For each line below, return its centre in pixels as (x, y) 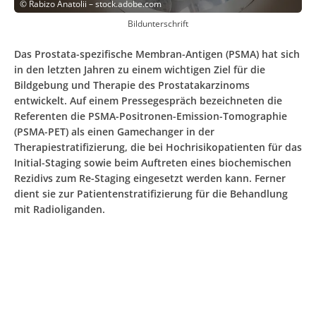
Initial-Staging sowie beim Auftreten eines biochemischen (153, 162)
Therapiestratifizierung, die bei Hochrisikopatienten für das (158, 147)
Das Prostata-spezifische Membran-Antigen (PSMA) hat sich (157, 54)
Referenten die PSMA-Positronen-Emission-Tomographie (151, 116)
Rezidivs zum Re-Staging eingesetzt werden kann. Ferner (150, 178)
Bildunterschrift (158, 23)
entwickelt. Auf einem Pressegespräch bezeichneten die (148, 100)
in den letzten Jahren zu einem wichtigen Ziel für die (140, 69)
